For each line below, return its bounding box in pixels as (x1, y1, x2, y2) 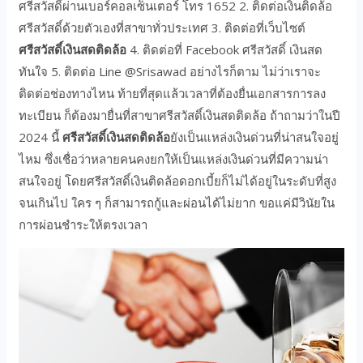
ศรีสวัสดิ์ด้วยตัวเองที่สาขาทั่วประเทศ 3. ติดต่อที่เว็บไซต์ (19, 19, 306, 36)
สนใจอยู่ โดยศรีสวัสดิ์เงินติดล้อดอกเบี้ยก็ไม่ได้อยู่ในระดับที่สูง (19, 172, 337, 189)
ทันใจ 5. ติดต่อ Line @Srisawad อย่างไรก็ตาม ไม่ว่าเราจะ (19, 62, 322, 79)
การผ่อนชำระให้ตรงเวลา (19, 216, 148, 233)
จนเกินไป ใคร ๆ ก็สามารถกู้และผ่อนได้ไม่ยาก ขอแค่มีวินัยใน (19, 194, 335, 211)
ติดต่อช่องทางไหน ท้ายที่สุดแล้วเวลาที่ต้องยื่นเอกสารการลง (19, 84, 327, 101)
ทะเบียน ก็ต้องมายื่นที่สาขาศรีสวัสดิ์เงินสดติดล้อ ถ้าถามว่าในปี (19, 106, 341, 123)
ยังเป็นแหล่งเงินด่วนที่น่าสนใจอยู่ (170, 128, 340, 145)
